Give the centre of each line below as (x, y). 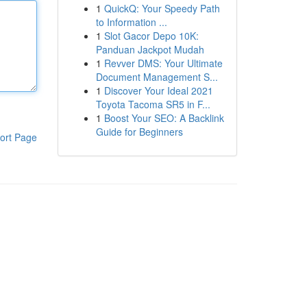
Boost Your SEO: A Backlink (164, 118)
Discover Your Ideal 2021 (158, 90)
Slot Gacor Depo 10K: (151, 36)
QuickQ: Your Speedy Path (162, 8)
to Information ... (131, 22)
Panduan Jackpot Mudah (150, 49)
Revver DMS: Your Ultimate (163, 63)
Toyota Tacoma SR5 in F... (153, 104)
